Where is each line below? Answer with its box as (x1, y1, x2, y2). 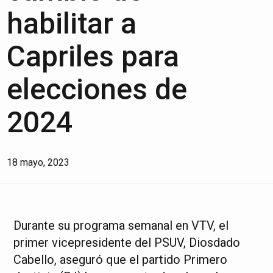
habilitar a (7, 6, 137, 41)
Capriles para (7, 39, 180, 74)
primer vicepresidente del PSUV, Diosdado (13, 235, 241, 250)
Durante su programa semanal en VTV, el (13, 218, 229, 233)
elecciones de (7, 72, 188, 107)
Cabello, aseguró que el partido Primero (13, 252, 228, 267)
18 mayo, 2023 (7, 157, 70, 168)
